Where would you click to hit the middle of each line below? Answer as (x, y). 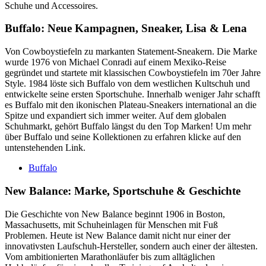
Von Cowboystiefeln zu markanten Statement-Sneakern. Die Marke (131, 52)
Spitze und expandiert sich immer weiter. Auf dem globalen (115, 116)
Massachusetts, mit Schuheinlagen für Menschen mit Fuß (111, 224)
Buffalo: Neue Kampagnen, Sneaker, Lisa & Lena (126, 28)
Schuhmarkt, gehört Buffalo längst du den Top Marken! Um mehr (128, 126)
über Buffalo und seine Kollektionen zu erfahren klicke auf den (123, 137)
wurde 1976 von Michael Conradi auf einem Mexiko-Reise (115, 62)
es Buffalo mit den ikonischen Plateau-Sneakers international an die (131, 105)
